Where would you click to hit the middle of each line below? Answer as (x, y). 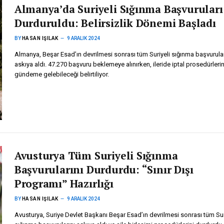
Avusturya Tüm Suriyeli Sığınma (96, 155)
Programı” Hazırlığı (64, 183)
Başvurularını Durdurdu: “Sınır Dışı (104, 169)
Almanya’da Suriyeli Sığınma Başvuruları (118, 9)
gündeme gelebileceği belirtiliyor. (61, 74)
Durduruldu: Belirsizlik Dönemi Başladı (115, 23)
